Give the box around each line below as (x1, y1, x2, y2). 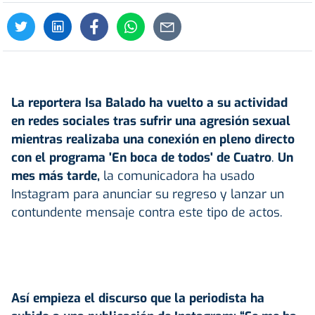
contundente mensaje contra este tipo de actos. (11, 203, 283, 221)
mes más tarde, (11, 167, 100, 184)
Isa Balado (85, 94, 146, 111)
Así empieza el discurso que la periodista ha (11, 289, 264, 307)
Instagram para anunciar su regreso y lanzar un (11, 185, 284, 202)
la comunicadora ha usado (100, 167, 255, 184)
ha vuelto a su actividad (146, 94, 288, 111)
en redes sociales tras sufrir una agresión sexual (11, 112, 290, 129)
